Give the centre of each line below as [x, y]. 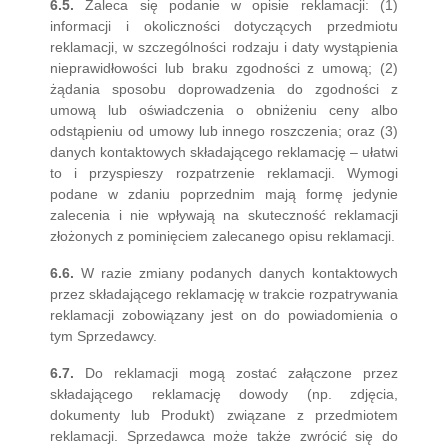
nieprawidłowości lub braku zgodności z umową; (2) [224, 68]
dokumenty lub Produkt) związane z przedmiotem [224, 415]
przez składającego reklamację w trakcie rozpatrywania [224, 294]
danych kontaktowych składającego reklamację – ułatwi [224, 152]
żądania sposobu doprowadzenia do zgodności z [224, 89]
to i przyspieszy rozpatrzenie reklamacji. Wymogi [224, 173]
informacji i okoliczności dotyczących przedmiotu [224, 26]
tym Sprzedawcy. [103, 336]
